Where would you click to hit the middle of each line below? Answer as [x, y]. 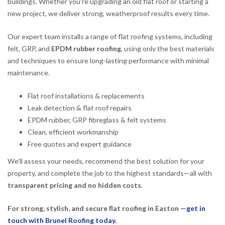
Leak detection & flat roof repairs [80, 107]
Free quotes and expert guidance [80, 144]
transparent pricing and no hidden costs [74, 185]
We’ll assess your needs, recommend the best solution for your [106, 161]
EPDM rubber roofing [86, 48]
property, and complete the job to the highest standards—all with [110, 173]
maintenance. [29, 72]
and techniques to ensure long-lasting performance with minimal [108, 60]
